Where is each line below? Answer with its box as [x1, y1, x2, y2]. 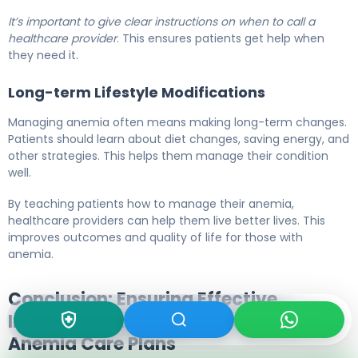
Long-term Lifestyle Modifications [8, 82, 265, 102]
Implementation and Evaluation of [8, 308, 313, 334]
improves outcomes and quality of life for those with [8, 229, 303, 245]
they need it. [8, 46, 78, 63]
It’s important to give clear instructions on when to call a [8, 13, 315, 30]
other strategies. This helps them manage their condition [8, 147, 328, 164]
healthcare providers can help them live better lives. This [8, 212, 325, 229]
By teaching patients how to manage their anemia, [8, 195, 294, 212]
